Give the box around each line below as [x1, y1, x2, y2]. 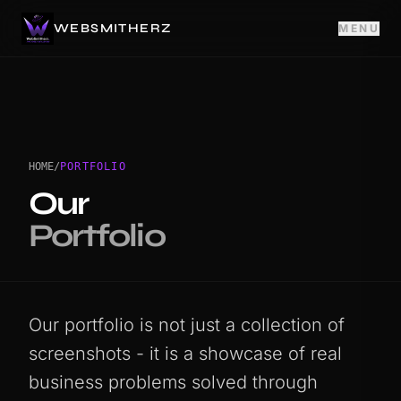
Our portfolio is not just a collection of [29, 314, 345, 336]
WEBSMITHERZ [54, 20, 173, 36]
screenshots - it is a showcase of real [29, 343, 342, 364]
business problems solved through [29, 371, 318, 393]
